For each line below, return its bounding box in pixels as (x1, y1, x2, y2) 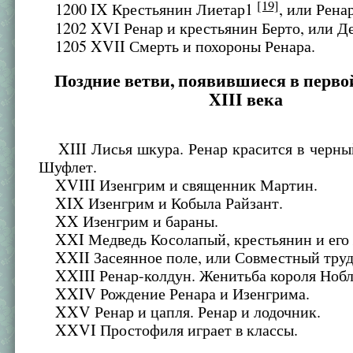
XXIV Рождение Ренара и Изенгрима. (39, 283, 310, 305)
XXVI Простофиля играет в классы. (39, 319, 299, 341)
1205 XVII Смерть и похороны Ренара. (39, 35, 316, 58)
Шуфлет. (39, 156, 98, 178)
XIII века (209, 86, 283, 112)
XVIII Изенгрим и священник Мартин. (39, 174, 318, 196)
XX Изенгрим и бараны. (39, 210, 219, 232)
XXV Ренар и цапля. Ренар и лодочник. (39, 301, 321, 323)
